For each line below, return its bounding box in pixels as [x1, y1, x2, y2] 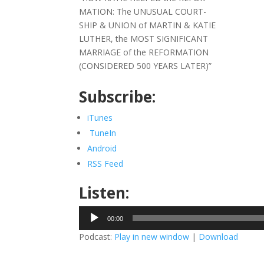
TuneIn [90, 127, 117, 138]
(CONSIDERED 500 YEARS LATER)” [79, 60, 212, 71]
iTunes [87, 112, 113, 123]
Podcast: [79, 231, 115, 242]
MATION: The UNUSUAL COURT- [79, 6, 207, 17]
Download [199, 231, 239, 242]
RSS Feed [87, 158, 124, 169]
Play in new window [114, 231, 190, 242]
